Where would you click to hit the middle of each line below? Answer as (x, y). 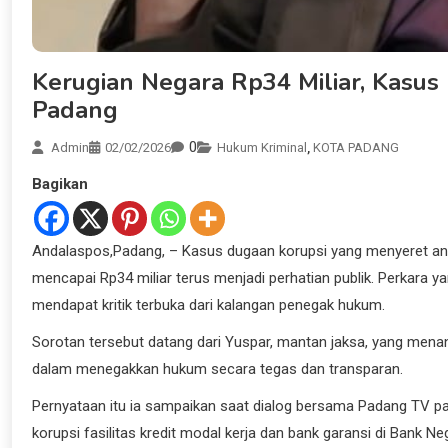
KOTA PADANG (356, 148)
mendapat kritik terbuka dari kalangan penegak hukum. (208, 305)
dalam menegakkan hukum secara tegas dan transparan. (217, 369)
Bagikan (60, 184)
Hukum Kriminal (262, 148)
